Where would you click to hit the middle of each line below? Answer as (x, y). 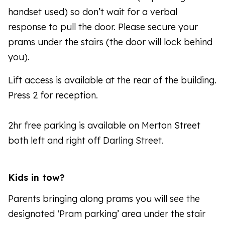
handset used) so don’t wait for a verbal (93, 12)
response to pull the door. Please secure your (103, 27)
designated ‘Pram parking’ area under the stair (107, 213)
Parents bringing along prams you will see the (104, 198)
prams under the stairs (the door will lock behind (110, 42)
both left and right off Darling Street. (86, 140)
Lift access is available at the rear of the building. (112, 80)
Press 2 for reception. (53, 95)
